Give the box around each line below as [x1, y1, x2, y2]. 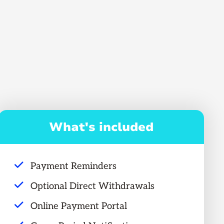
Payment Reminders [30, 160, 117, 172]
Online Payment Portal [30, 200, 127, 212]
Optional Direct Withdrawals [30, 180, 155, 192]
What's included [49, 119, 154, 135]
